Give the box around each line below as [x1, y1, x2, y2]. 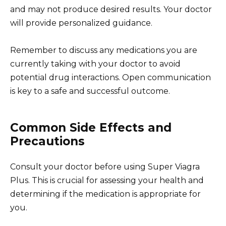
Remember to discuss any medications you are [10, 45, 197, 55]
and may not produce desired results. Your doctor [10, 4, 212, 14]
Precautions [10, 134, 85, 148]
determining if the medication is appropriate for [10, 189, 201, 199]
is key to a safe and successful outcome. [10, 86, 170, 96]
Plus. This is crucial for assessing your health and [10, 175, 204, 185]
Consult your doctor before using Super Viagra [10, 161, 200, 172]
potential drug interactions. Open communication [10, 72, 211, 82]
